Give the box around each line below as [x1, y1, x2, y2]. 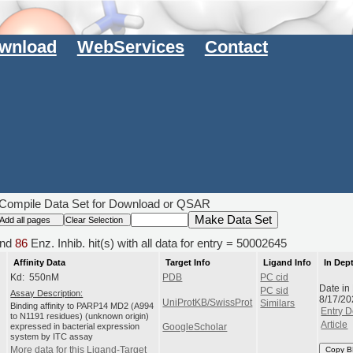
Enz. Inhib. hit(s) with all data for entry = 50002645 [27, 236, 287, 251]
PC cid [260, 273, 289, 283]
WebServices [76, 37, 184, 58]
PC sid [260, 285, 289, 295]
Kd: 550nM [10, 273, 60, 283]
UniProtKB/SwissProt [162, 297, 253, 307]
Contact [204, 37, 268, 58]
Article [321, 319, 348, 329]
